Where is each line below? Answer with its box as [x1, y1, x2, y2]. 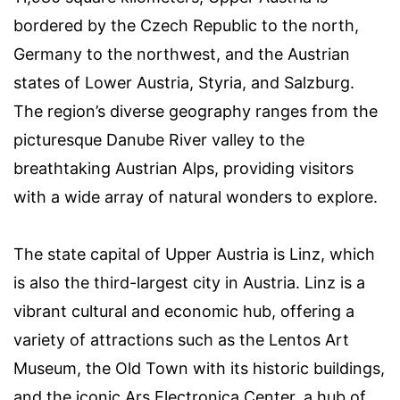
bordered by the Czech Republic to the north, [13, 16, 359, 36]
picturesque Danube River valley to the [13, 130, 304, 150]
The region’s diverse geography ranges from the [13, 102, 378, 121]
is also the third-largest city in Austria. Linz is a [13, 273, 365, 293]
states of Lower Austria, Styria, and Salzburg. [13, 73, 354, 93]
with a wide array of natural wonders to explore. [13, 187, 378, 207]
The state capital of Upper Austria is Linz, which [13, 245, 375, 264]
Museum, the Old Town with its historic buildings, [13, 359, 385, 379]
